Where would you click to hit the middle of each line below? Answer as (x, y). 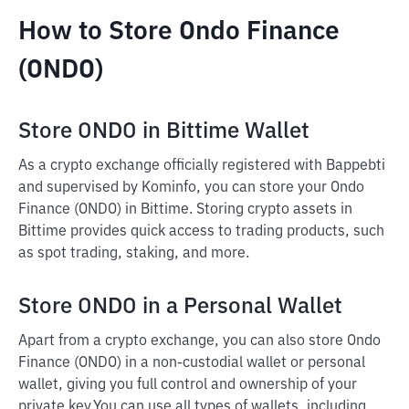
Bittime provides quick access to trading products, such (201, 232)
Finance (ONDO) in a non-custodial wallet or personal (192, 363)
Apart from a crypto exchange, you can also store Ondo (199, 341)
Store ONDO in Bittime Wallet (164, 131)
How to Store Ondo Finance (179, 32)
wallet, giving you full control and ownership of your (188, 385)
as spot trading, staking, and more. (134, 254)
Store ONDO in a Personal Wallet (180, 307)
